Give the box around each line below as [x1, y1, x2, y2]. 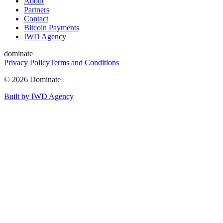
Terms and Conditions [50, 58, 119, 67]
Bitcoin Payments [24, 23, 79, 32]
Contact [24, 14, 48, 23]
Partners [24, 5, 49, 14]
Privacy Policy [4, 58, 50, 67]
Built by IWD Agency [4, 92, 74, 101]
